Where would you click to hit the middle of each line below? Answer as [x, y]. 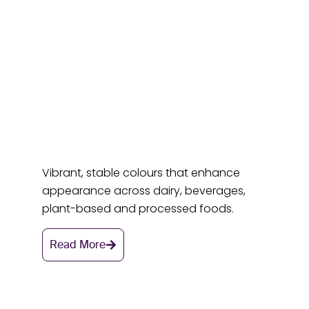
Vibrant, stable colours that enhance [141, 173]
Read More [78, 244]
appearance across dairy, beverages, [144, 191]
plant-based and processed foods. [140, 209]
